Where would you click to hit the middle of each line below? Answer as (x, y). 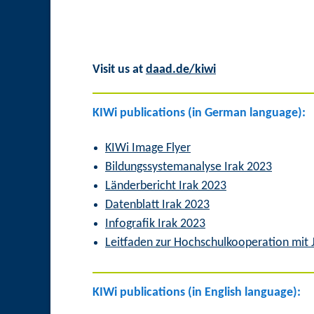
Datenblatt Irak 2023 (157, 205)
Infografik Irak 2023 (155, 224)
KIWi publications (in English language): (197, 293)
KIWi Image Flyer (148, 149)
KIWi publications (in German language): (199, 114)
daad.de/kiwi (181, 70)
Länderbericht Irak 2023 (166, 186)
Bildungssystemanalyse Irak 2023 (189, 168)
